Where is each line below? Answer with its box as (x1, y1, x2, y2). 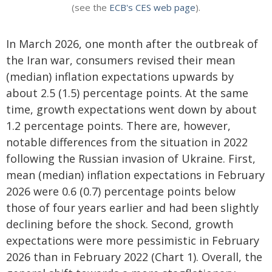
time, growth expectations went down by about (6, 102, 257, 117)
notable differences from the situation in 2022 (6, 135, 248, 149)
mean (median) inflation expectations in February (6, 168, 265, 182)
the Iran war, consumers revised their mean (6, 53, 235, 67)
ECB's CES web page (109, 1, 195, 13)
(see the (72, 1, 109, 13)
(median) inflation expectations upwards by (6, 69, 234, 84)
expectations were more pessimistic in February (6, 233, 259, 248)
